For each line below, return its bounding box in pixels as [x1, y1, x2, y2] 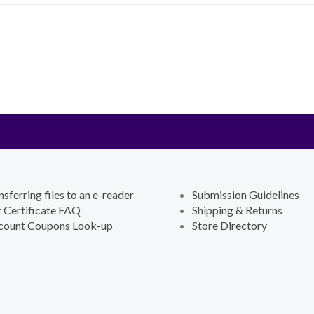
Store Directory [192, 219, 267, 232]
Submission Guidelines [192, 188, 299, 201]
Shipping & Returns [192, 203, 282, 217]
